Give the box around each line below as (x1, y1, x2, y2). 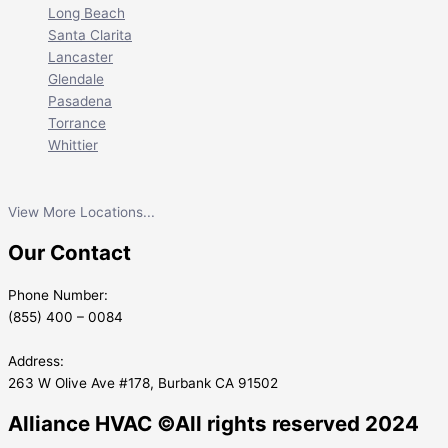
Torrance (48, 115, 106, 132)
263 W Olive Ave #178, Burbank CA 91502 (8, 374, 278, 391)
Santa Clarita (48, 27, 132, 44)
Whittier (48, 137, 98, 154)
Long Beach (48, 5, 125, 22)
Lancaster (48, 49, 113, 66)
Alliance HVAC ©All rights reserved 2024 (8, 410, 419, 436)
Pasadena (48, 93, 112, 110)
